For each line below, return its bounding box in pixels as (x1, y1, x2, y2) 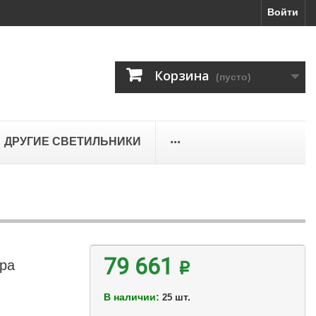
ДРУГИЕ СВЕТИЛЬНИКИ (1, 135, 141, 147)
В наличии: (103, 291, 159, 303)
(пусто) (216, 71, 251, 83)
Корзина (154, 67, 209, 84)
